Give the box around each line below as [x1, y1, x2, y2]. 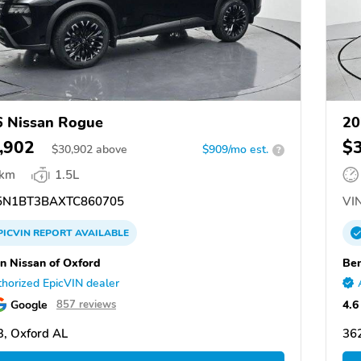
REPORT [33, 226, 73, 240]
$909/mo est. [202, 142, 268, 158]
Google [10, 297, 48, 313]
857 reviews [56, 297, 116, 313]
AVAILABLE [73, 226, 129, 240]
